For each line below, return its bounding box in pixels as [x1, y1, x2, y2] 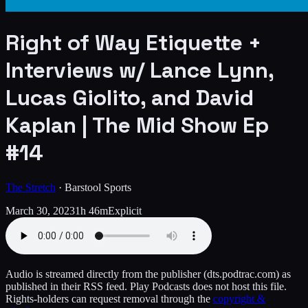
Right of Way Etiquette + [5, 29, 261, 57]
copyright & [213, 292, 265, 305]
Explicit [108, 204, 142, 217]
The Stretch [5, 181, 56, 193]
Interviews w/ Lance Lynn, [5, 56, 274, 85]
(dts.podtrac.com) [201, 267, 279, 280]
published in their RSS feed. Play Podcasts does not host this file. [5, 280, 287, 292]
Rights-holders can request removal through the [5, 292, 210, 305]
